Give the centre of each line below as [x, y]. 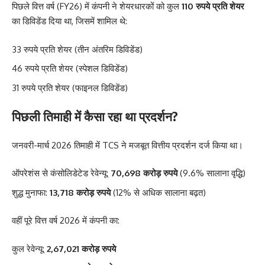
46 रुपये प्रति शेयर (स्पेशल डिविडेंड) [70, 68]
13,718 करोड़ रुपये [80, 192]
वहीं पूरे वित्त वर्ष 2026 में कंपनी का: [66, 220]
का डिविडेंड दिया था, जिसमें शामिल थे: [70, 21]
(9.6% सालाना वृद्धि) [211, 173]
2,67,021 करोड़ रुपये [81, 248]
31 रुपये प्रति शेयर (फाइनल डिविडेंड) [70, 88]
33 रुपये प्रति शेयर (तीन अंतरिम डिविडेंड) [77, 49]
